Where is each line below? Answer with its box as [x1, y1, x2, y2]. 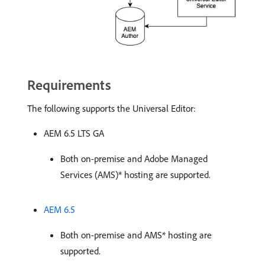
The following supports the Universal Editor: [27, 102, 196, 115]
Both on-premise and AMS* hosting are [60, 229, 212, 241]
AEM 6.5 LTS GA [44, 127, 104, 140]
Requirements [27, 76, 111, 94]
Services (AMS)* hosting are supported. [60, 169, 211, 181]
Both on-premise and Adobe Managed [60, 153, 208, 165]
